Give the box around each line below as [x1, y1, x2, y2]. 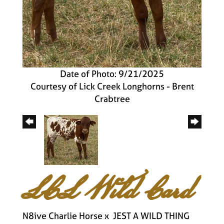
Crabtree [94, 92, 130, 105]
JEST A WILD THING [113, 209, 189, 222]
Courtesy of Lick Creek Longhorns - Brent [30, 80, 194, 93]
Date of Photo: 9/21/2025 [60, 67, 164, 80]
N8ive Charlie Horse [22, 209, 102, 222]
